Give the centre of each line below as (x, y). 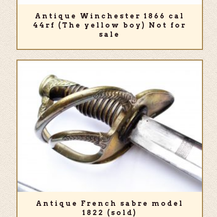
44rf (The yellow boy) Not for (109, 25)
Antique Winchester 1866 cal (109, 16)
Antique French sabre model (109, 204)
